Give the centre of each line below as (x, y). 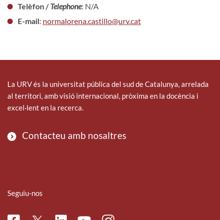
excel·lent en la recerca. (45, 107)
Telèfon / (34, 6)
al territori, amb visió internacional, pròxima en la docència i (103, 96)
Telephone (66, 6)
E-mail (28, 21)
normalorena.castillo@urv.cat (92, 21)
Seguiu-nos (25, 193)
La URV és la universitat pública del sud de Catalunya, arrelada (108, 84)
